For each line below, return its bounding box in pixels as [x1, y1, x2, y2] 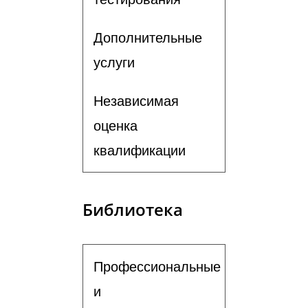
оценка [93, 118, 137, 133]
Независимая [93, 93, 179, 109]
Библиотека [82, 198, 183, 221]
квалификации [93, 142, 186, 158]
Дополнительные [93, 30, 202, 45]
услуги [93, 54, 135, 70]
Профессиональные [93, 258, 221, 274]
